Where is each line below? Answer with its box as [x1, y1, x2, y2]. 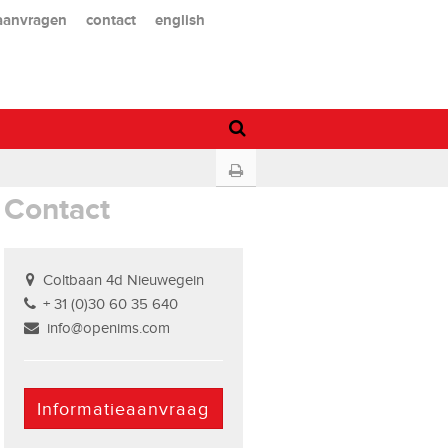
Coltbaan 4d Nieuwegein [43, 272, 205, 288]
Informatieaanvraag [37, 399, 210, 419]
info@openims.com [47, 320, 171, 336]
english [154, 10, 205, 28]
